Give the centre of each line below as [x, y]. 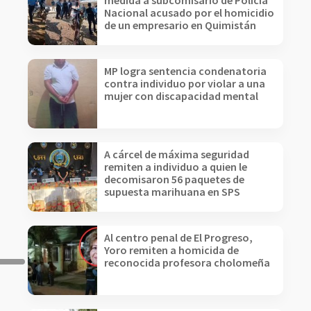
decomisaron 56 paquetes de [174, 179]
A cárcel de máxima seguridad [177, 154]
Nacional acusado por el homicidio [189, 12]
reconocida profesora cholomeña [187, 262]
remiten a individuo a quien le [176, 167]
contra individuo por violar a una [185, 83]
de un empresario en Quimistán [180, 25]
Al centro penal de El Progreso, [178, 237]
